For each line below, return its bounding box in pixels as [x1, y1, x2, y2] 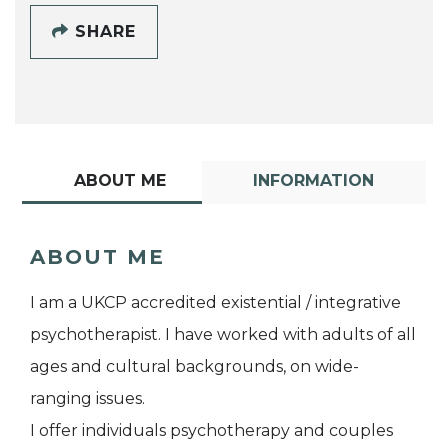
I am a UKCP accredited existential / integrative [30, 293, 401, 313]
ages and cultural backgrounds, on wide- [30, 357, 359, 377]
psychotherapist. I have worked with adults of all [30, 325, 416, 345]
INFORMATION [253, 171, 375, 191]
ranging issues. [30, 389, 145, 409]
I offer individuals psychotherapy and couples [30, 421, 393, 441]
